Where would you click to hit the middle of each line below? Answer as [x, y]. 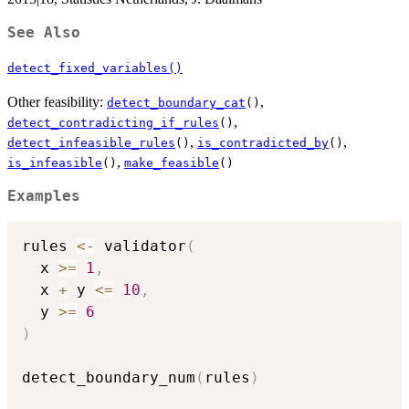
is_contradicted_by [263, 143]
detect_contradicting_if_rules [113, 123]
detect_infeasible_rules [91, 143]
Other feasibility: [57, 102]
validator [141, 246]
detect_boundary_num [109, 377]
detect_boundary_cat [176, 103]
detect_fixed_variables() [95, 68]
